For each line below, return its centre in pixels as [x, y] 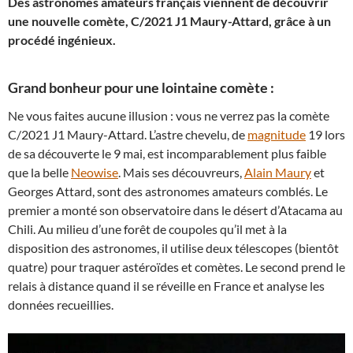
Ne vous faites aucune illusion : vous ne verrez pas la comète [169, 115]
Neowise [95, 172]
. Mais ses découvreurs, [181, 172]
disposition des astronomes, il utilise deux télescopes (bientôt [173, 247]
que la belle [39, 172]
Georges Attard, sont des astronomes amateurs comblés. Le [168, 191]
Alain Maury [278, 172]
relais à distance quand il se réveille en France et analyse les [166, 285]
